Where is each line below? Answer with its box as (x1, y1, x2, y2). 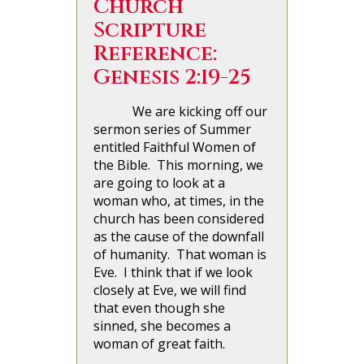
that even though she (93, 299, 225, 317)
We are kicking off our (93, 102, 267, 120)
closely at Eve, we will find (93, 281, 246, 299)
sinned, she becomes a (93, 317, 231, 335)
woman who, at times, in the (93, 192, 264, 210)
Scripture (93, 16, 206, 45)
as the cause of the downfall (93, 227, 264, 245)
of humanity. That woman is (93, 245, 266, 263)
